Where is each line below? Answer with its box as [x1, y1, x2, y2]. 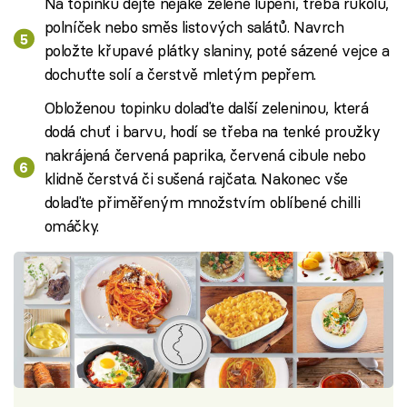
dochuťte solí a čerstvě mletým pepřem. [44, 64, 316, 84]
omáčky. [44, 216, 99, 235]
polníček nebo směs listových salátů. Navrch [44, 16, 344, 36]
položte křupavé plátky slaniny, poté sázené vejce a [44, 40, 390, 60]
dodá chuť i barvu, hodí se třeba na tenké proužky [44, 122, 381, 141]
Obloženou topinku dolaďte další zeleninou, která [44, 98, 369, 117]
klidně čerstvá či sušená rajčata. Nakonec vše [44, 169, 348, 188]
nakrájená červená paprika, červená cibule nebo [44, 145, 366, 164]
